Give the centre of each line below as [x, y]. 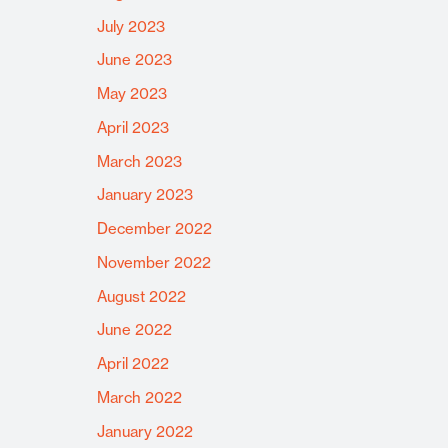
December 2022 [154, 229]
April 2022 [132, 364]
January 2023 [144, 195]
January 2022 [144, 431]
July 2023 [130, 26]
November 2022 [153, 262]
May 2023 [131, 94]
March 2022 [139, 397]
